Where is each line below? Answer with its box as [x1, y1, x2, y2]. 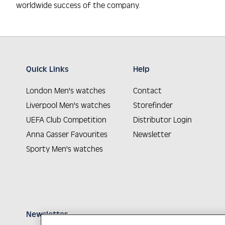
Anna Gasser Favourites [26, 130, 107, 139]
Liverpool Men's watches [26, 100, 110, 109]
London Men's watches [26, 86, 105, 95]
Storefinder [133, 100, 173, 109]
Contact [133, 86, 162, 95]
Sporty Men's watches [26, 144, 103, 153]
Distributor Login [133, 115, 192, 124]
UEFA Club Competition [26, 115, 106, 124]
